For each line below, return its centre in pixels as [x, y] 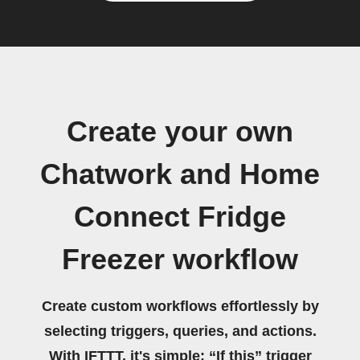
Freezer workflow [180, 260]
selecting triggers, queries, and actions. [180, 331]
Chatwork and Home [180, 174]
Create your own [180, 132]
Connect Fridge [180, 217]
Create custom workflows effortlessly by [180, 306]
